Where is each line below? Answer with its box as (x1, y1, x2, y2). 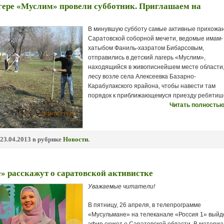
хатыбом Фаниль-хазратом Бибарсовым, (88, 44, 204, 51)
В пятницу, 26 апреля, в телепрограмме (88, 201, 201, 208)
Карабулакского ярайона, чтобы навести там (88, 82, 215, 89)
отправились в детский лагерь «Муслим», (88, 54, 205, 61)
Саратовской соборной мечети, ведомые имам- (88, 35, 223, 42)
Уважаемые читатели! (88, 183, 155, 190)
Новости (63, 135, 88, 143)
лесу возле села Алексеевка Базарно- (88, 73, 196, 80)
